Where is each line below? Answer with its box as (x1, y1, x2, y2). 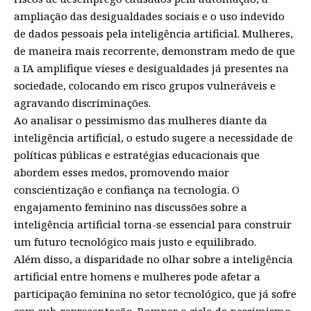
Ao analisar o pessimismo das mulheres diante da (14, 112, 267, 127)
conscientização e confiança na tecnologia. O (14, 182, 239, 196)
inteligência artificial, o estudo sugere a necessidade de (14, 130, 293, 144)
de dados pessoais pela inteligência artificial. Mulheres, (14, 26, 293, 40)
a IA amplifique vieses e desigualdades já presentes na (14, 60, 289, 75)
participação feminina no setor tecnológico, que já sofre (14, 286, 296, 301)
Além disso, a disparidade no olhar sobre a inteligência (14, 251, 293, 266)
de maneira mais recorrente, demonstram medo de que (14, 43, 295, 58)
